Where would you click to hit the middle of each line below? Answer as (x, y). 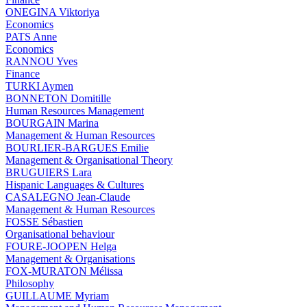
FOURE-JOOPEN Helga (61, 246)
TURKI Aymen (39, 86)
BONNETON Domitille (58, 98)
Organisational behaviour (60, 234)
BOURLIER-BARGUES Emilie (77, 147)
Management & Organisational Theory (89, 160)
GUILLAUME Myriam (57, 295)
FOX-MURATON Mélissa (64, 271)
